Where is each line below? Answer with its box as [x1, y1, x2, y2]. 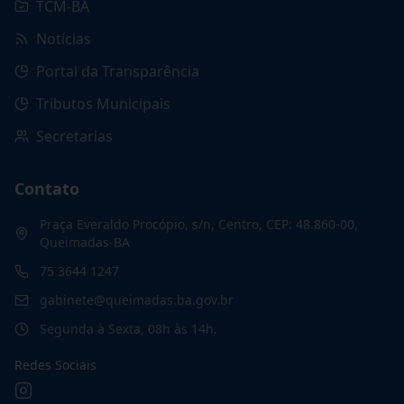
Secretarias [36, 126, 113, 146]
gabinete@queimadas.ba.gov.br [40, 291, 234, 308]
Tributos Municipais [36, 94, 170, 114]
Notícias [36, 29, 91, 49]
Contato [14, 178, 79, 199]
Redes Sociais [14, 356, 96, 373]
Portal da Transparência [36, 61, 199, 81]
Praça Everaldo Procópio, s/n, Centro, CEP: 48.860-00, [40, 216, 358, 233]
